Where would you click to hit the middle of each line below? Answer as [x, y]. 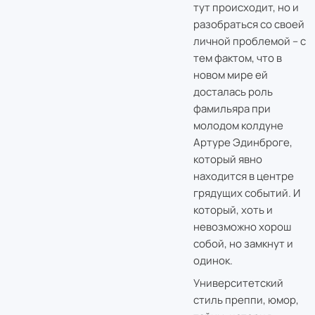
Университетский [238, 283]
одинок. [213, 260]
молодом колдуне [238, 125]
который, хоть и [233, 210]
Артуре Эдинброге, [243, 142]
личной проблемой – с [249, 41]
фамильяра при [232, 108]
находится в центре [243, 176]
